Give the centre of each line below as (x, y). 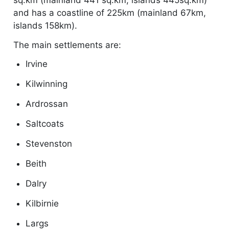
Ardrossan (47, 104)
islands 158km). (45, 25)
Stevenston (49, 144)
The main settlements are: (67, 45)
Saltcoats (44, 124)
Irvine (36, 64)
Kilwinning (46, 84)
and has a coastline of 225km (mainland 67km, (109, 13)
